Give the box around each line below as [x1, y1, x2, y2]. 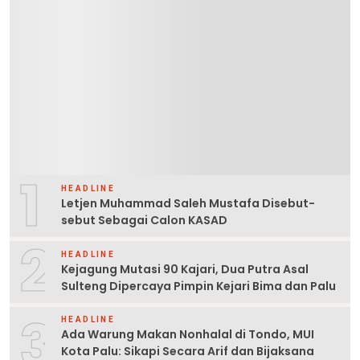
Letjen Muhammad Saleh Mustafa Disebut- [61, 194, 315, 211]
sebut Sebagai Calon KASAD [61, 211, 227, 228]
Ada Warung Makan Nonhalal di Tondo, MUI [61, 326, 314, 343]
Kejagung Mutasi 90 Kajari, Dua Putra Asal [61, 260, 309, 277]
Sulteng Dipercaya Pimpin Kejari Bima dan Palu [61, 277, 336, 294]
